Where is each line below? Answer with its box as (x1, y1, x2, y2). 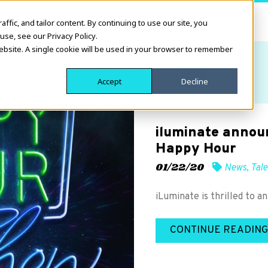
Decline (181, 75, 208, 87)
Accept (97, 75, 121, 87)
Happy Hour (156, 141, 236, 158)
